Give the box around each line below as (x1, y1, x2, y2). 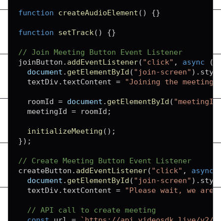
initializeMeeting (27, 127, 103, 136)
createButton (18, 166, 72, 175)
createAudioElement (58, 8, 138, 17)
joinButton (18, 58, 63, 67)
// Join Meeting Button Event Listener (18, 48, 183, 57)
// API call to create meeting (27, 206, 156, 215)
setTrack (58, 28, 94, 37)
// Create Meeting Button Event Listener (18, 156, 191, 165)
